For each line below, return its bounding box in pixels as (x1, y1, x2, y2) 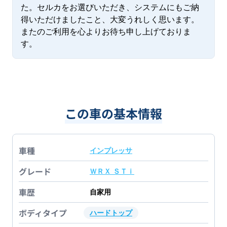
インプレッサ (90, 146, 132, 155)
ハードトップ (90, 209, 132, 217)
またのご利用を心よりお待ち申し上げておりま (21, 27, 191, 37)
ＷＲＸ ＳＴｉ (90, 167, 134, 176)
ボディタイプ (19, 207, 67, 219)
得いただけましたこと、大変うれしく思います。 (21, 15, 199, 25)
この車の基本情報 (65, 104, 162, 123)
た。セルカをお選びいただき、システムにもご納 (21, 3, 199, 13)
